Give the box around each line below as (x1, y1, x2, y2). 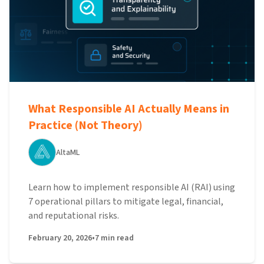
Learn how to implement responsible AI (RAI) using (28, 181, 235, 194)
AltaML (56, 146, 80, 159)
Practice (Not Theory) (28, 117, 143, 134)
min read (101, 232, 134, 244)
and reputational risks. (28, 209, 119, 222)
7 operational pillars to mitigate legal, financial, (28, 195, 223, 208)
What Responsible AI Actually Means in (28, 101, 229, 117)
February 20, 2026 (28, 232, 92, 244)
